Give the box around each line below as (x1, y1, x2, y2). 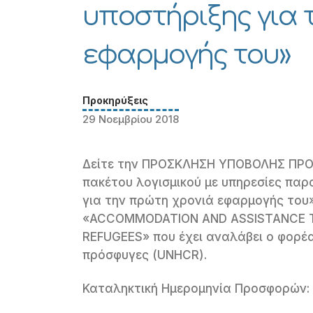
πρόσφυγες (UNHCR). (82, 248, 208, 262)
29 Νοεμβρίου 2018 (82, 112, 180, 126)
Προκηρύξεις (82, 94, 149, 106)
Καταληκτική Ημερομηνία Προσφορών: (82, 282, 310, 296)
